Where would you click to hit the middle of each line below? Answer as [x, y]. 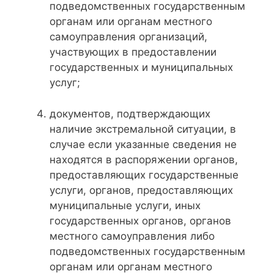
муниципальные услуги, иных [125, 205]
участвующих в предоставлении [133, 52]
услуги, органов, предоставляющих [141, 190]
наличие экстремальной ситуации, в [143, 129]
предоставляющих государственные [144, 175]
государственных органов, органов [140, 220]
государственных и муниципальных [141, 67]
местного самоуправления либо [132, 236]
